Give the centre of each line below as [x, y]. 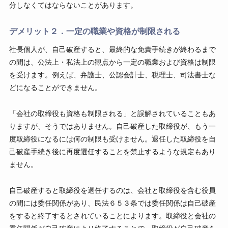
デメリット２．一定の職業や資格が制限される [94, 31]
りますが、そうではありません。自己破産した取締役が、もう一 [112, 126]
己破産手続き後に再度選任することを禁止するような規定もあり [112, 152]
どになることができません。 [55, 87]
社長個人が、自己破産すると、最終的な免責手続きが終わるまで [112, 49]
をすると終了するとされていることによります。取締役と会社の [112, 216]
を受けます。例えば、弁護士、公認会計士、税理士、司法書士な [112, 75]
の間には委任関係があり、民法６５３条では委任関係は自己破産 [112, 203]
